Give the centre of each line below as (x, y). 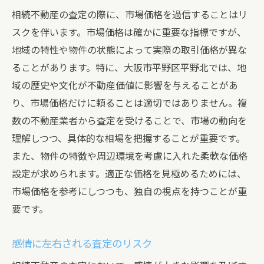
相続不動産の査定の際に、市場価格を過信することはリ (130, 15)
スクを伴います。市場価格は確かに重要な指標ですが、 (129, 33)
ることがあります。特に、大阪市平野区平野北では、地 (129, 68)
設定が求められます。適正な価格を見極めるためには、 (129, 174)
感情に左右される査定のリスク (82, 244)
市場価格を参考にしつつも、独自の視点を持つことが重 (129, 192)
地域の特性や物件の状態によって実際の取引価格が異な (129, 50)
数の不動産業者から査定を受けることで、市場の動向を (129, 121)
